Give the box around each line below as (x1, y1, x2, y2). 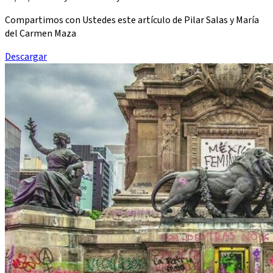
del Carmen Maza (5, 26, 76, 40)
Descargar (5, 49, 47, 63)
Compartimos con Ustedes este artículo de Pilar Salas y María (5, 13, 259, 27)
